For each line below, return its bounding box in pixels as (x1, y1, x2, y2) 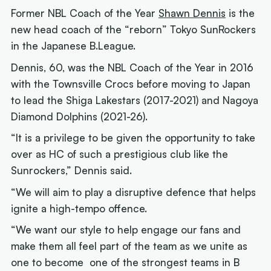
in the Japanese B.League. (11, 39, 136, 53)
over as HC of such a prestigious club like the (11, 148, 229, 161)
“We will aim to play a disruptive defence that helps (11, 185, 256, 198)
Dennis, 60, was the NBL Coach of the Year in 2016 (11, 60, 254, 74)
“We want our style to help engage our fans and (11, 223, 241, 237)
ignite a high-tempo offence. (11, 201, 154, 215)
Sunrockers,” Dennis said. (11, 164, 132, 177)
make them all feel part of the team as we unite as (11, 240, 248, 253)
